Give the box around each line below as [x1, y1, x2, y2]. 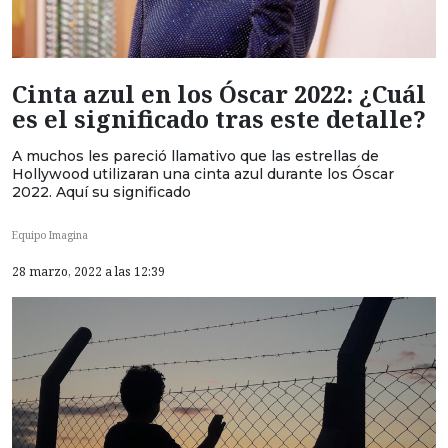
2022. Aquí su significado [12, 182, 191, 201]
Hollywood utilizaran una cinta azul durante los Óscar [12, 164, 394, 183]
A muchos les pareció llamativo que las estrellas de [12, 146, 379, 165]
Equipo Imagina [12, 228, 88, 243]
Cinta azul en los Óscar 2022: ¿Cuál [12, 77, 426, 110]
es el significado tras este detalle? [12, 102, 426, 135]
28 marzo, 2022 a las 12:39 [12, 263, 165, 281]
